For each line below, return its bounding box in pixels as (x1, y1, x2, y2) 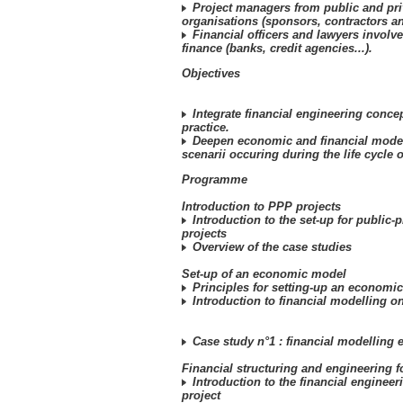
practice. (182, 121, 229, 134)
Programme (182, 173, 247, 186)
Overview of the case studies (189, 240, 352, 254)
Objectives (182, 67, 240, 80)
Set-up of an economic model (182, 267, 346, 281)
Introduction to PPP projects (182, 200, 341, 213)
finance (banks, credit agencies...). (182, 41, 372, 55)
